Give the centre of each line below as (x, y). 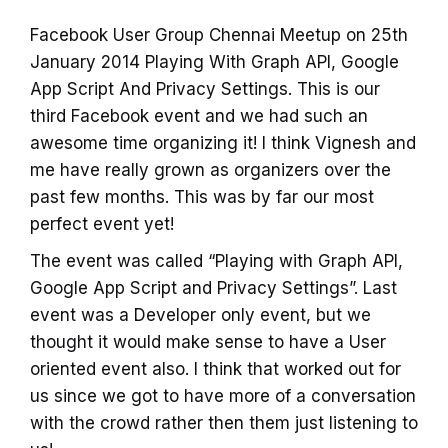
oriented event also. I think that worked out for (215, 369)
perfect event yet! (102, 224)
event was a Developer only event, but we (200, 315)
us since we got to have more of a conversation (223, 396)
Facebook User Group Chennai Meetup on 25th (219, 35)
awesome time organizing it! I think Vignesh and (223, 143)
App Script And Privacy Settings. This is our (205, 89)
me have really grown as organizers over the (210, 170)
